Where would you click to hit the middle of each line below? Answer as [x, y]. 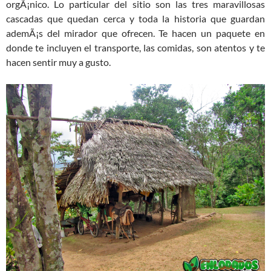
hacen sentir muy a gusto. [58, 62]
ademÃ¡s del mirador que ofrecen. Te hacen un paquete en [135, 33]
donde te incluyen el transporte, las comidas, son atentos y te [135, 48]
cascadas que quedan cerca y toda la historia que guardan [135, 19]
